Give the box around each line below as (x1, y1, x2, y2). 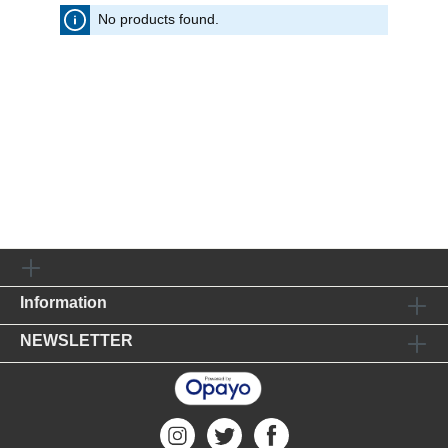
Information (20, 294, 107, 311)
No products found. (98, 10, 219, 27)
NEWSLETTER (20, 332, 133, 349)
